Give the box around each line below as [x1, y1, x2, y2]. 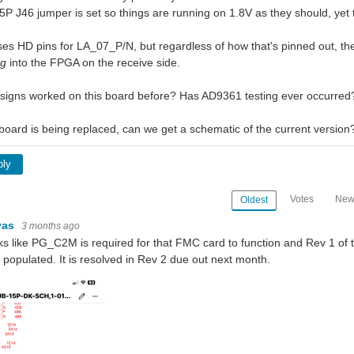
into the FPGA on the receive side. [9, 56, 183, 69]
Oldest [240, 194, 269, 206]
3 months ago [21, 220, 80, 232]
